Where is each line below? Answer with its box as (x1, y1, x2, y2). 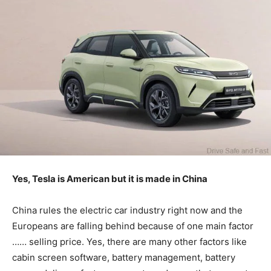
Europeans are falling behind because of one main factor (12, 220, 253, 232)
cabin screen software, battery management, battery (12, 252, 235, 264)
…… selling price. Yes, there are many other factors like (12, 236, 247, 248)
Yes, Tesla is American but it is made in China (12, 173, 207, 185)
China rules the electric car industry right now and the (12, 204, 243, 217)
